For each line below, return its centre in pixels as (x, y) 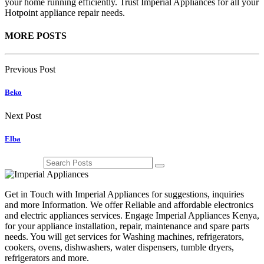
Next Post (23, 115)
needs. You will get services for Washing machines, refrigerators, (124, 236)
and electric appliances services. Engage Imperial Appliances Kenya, (132, 215)
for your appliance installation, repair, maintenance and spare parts (127, 226)
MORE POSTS (36, 36)
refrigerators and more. (47, 258)
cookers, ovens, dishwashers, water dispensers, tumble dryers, (119, 247)
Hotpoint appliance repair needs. (65, 12)
